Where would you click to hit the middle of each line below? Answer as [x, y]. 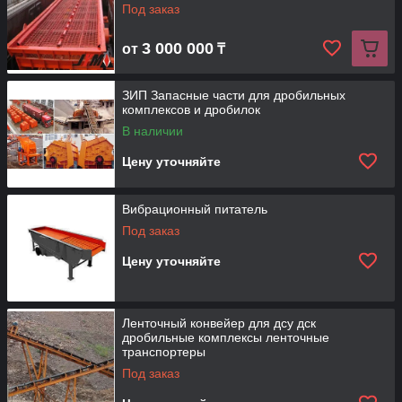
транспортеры [164, 352]
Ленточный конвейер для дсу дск [219, 323]
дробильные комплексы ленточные [226, 337]
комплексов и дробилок [191, 109]
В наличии [153, 131]
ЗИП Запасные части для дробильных [234, 95]
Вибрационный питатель [195, 209]
